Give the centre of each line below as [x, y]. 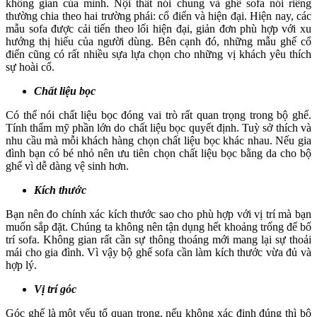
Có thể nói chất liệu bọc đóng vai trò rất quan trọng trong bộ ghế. [158, 115]
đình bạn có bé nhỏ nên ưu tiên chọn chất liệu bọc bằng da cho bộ [158, 154]
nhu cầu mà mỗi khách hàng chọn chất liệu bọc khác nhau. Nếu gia [158, 141]
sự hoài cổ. [30, 67]
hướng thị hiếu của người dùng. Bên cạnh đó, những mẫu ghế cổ [158, 42]
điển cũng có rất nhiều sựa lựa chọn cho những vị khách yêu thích [158, 54]
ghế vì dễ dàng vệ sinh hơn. [67, 166]
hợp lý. [21, 265]
